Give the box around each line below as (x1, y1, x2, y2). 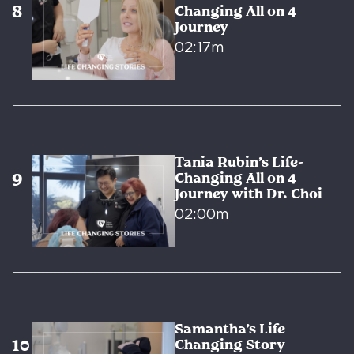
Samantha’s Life (174, 321, 285, 337)
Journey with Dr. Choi (174, 186, 322, 202)
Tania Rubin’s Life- (174, 154, 303, 171)
